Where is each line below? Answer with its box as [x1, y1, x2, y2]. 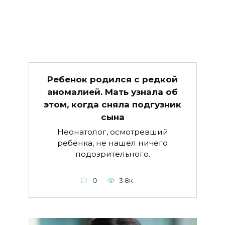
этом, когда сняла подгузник [44, 99, 181, 109]
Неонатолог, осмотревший [57, 127, 168, 137]
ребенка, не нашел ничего [57, 138, 168, 148]
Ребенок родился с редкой [47, 74, 178, 84]
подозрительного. [75, 149, 150, 159]
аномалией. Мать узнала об [47, 86, 178, 97]
